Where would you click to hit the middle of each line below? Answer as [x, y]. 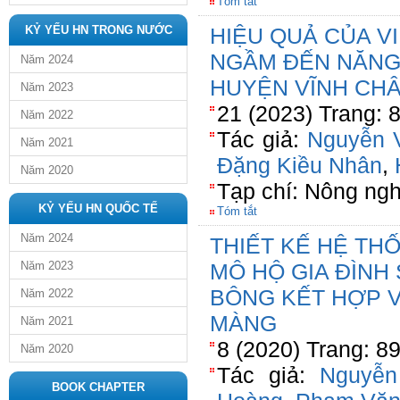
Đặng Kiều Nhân [300, 165]
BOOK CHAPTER [98, 387]
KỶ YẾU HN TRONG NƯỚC [98, 30]
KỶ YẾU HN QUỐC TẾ [98, 208]
